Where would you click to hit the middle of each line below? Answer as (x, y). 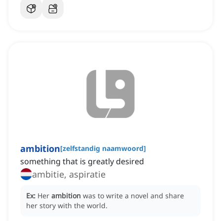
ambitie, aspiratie (69, 174)
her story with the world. (67, 206)
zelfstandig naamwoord (103, 148)
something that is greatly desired (82, 162)
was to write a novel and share (133, 196)
